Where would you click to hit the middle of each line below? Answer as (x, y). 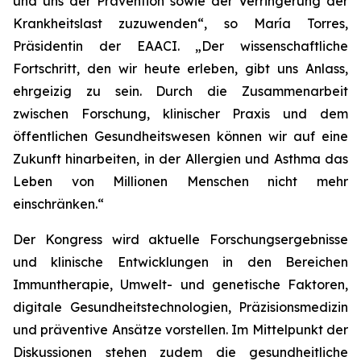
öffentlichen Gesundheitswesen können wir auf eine (180, 136)
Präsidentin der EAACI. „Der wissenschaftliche (180, 46)
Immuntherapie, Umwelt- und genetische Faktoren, (180, 284)
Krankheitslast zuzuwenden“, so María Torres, (180, 23)
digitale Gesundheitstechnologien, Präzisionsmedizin (180, 307)
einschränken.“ (58, 204)
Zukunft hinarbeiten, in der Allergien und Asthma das (180, 159)
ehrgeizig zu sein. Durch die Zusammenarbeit (180, 91)
